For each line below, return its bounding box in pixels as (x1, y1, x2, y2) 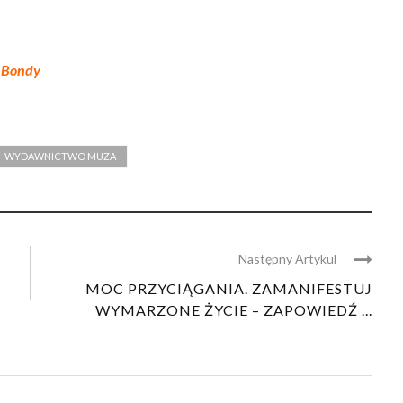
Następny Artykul (238, 250, 336, 266)
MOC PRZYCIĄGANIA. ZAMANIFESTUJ (85, 279, 372, 297)
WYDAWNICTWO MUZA (4, 149, 116, 162)
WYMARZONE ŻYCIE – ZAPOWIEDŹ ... (95, 300, 372, 318)
